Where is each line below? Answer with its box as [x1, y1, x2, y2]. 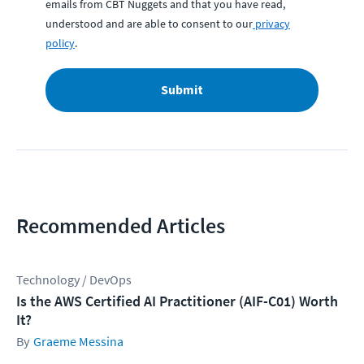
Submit [161, 80, 203, 99]
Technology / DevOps [16, 271, 132, 288]
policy [45, 35, 75, 50]
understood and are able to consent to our [45, 15, 253, 31]
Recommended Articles [16, 211, 225, 239]
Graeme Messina [33, 332, 123, 349]
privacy [255, 15, 290, 31]
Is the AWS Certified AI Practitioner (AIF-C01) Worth [16, 291, 338, 310]
